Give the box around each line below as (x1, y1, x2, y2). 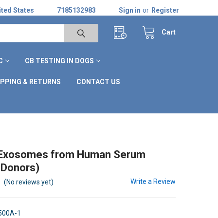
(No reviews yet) (4, 178, 54, 186)
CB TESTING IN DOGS (24, 56, 94, 65)
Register (151, 6, 180, 14)
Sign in (119, 6, 141, 14)
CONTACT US (76, 77, 120, 86)
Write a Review (130, 177, 176, 185)
